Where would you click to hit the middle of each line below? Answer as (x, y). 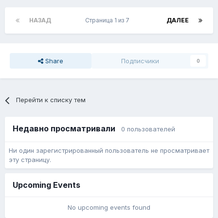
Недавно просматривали (67, 129)
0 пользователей (148, 129)
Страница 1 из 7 (109, 20)
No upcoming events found (109, 208)
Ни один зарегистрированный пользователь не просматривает (109, 151)
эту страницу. (30, 160)
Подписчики (140, 61)
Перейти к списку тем (51, 100)
